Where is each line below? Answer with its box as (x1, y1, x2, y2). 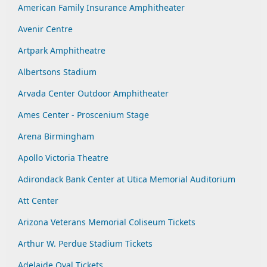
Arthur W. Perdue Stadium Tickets (18, 238, 153, 249)
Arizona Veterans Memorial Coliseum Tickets (18, 216, 195, 228)
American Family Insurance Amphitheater (18, 2, 185, 13)
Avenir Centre (18, 23, 73, 35)
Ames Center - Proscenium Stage (18, 109, 149, 120)
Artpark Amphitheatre (18, 45, 105, 56)
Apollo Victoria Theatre (18, 152, 108, 163)
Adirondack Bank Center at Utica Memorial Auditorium (18, 173, 235, 185)
